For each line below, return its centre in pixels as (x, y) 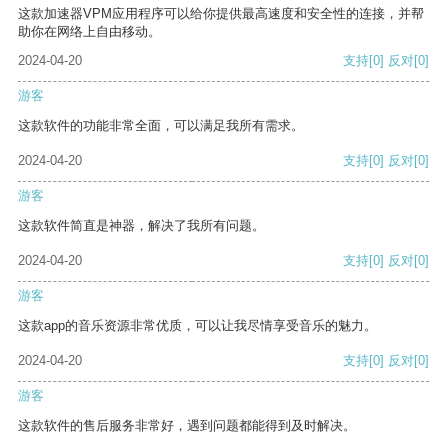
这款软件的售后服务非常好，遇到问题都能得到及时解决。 (187, 426)
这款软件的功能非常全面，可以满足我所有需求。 (161, 126)
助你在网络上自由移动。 (89, 32)
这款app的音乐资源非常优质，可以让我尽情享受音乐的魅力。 (197, 326)
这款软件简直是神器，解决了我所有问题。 (141, 226)
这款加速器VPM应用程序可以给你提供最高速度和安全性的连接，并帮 (221, 14)
